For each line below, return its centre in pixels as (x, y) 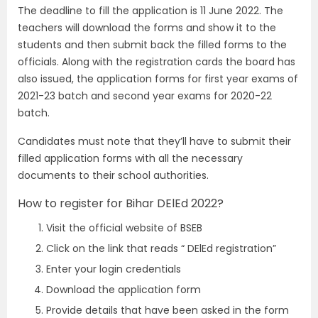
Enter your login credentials (114, 269)
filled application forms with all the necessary (130, 159)
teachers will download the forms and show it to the (147, 28)
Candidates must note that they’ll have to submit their (154, 142)
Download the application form (124, 290)
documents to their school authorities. (113, 176)
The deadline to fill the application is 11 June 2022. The (150, 11)
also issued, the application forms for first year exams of (158, 79)
